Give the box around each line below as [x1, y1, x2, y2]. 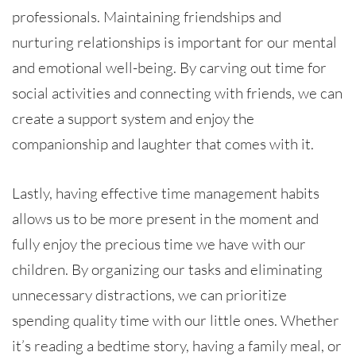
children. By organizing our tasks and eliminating [12, 259, 323, 279]
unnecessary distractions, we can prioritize [12, 284, 287, 304]
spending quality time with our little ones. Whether [12, 310, 339, 330]
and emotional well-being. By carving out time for [12, 57, 327, 77]
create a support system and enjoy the [12, 108, 254, 128]
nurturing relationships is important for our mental [12, 32, 337, 52]
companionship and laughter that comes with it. [12, 133, 314, 153]
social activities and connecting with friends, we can [12, 83, 342, 103]
